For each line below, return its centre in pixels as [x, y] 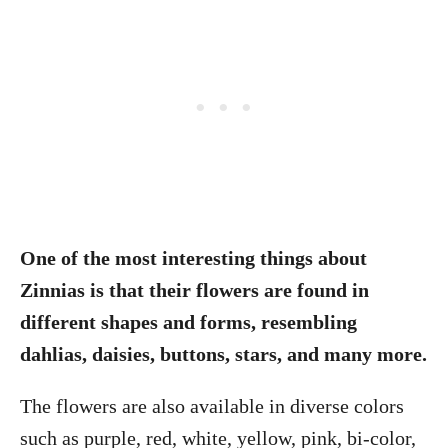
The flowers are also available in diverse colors [212, 406]
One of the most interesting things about [193, 258]
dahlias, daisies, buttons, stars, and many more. [223, 354]
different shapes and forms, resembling [188, 322]
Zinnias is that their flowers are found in [194, 290]
